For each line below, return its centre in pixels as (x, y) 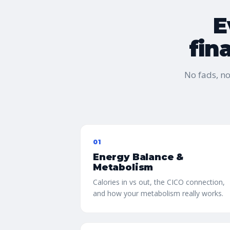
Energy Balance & (138, 157)
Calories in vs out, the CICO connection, (159, 182)
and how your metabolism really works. (158, 193)
